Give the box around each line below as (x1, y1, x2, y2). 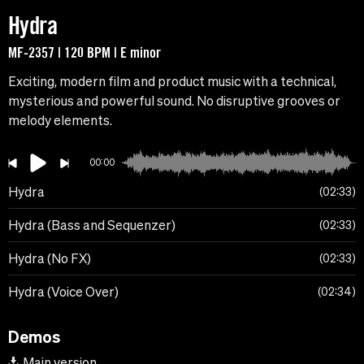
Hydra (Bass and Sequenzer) (8, 218, 175, 233)
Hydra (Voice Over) (8, 284, 119, 300)
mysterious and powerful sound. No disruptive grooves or (8, 93, 340, 109)
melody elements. (8, 113, 112, 128)
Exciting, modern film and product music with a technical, (8, 74, 336, 89)
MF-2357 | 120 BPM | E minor (8, 43, 161, 62)
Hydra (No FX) (8, 251, 91, 266)
